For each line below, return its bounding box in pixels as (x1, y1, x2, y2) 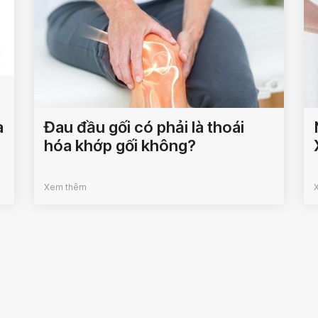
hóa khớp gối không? (44, 136, 197, 155)
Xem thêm (44, 182, 87, 193)
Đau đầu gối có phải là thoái (44, 118, 245, 137)
